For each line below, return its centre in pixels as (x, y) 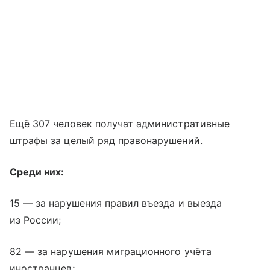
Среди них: (37, 171)
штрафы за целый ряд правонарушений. (106, 140)
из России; (36, 220)
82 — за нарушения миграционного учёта (111, 251)
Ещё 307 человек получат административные (120, 123)
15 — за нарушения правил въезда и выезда (116, 203)
